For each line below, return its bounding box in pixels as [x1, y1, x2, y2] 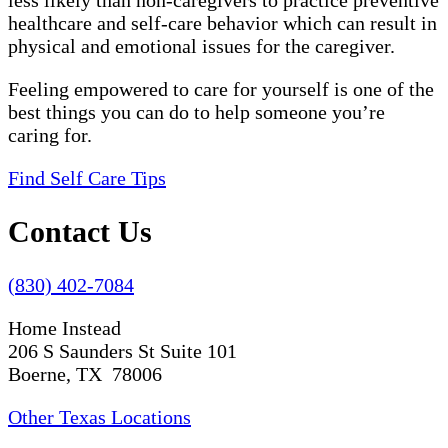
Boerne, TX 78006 [8, 363, 162, 386]
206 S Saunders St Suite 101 [8, 340, 237, 363]
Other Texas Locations [8, 406, 191, 429]
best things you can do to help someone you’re [8, 101, 385, 124]
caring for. [8, 124, 92, 147]
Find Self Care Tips [8, 167, 166, 190]
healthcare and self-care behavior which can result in [8, 12, 437, 35]
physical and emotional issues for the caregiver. [8, 35, 400, 58]
